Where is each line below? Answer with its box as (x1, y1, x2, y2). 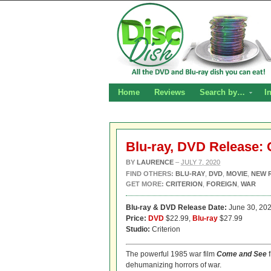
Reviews (154, 88, 185, 97)
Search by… (200, 88, 245, 97)
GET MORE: (126, 180, 164, 188)
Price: (126, 214, 148, 223)
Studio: (126, 225, 150, 233)
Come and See (217, 250, 267, 258)
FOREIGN (206, 180, 237, 188)
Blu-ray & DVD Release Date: (126, 203, 227, 212)
